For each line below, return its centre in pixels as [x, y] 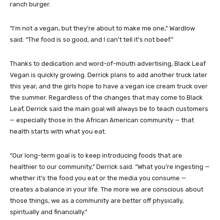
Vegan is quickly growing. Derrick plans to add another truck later [109, 75]
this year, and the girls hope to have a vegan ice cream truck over [109, 86]
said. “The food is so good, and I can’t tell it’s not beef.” [92, 39]
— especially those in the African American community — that [102, 120]
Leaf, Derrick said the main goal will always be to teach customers [109, 109]
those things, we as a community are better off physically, [97, 200]
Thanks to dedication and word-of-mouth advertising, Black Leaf [108, 63]
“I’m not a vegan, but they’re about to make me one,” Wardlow [102, 28]
